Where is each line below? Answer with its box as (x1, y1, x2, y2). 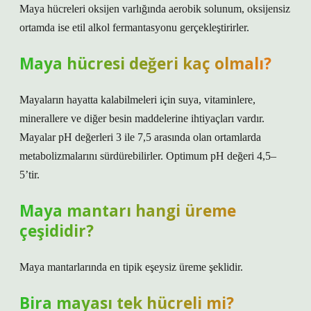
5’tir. (19, 169, 40, 180)
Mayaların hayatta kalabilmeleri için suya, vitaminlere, (19, 94, 255, 106)
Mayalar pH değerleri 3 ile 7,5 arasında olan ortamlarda (19, 131, 261, 143)
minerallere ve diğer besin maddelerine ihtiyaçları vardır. (19, 112, 264, 124)
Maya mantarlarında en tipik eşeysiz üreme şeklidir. (19, 261, 243, 273)
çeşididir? (19, 220, 94, 242)
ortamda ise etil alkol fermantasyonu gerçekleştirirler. (19, 22, 249, 33)
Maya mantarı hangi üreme (19, 200, 236, 221)
